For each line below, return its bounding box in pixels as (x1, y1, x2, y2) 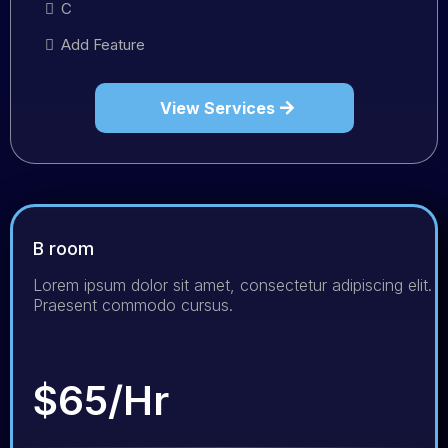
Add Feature (61, 34, 145, 54)
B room (33, 237, 94, 259)
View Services (159, 97, 275, 118)
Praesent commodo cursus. (33, 294, 233, 315)
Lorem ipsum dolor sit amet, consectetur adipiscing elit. (33, 274, 432, 295)
